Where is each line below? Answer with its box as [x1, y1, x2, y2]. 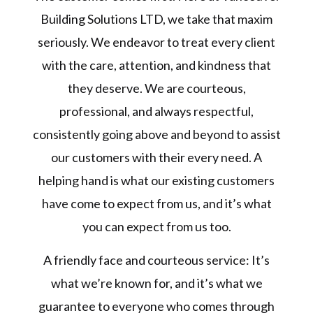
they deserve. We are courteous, [67, 80, 246, 96]
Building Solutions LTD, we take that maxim [41, 11, 272, 27]
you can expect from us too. [82, 219, 231, 235]
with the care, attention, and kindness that [42, 57, 271, 73]
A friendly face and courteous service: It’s [43, 252, 270, 268]
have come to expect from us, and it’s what [41, 196, 272, 212]
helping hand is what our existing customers [38, 173, 275, 189]
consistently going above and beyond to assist [32, 126, 281, 143]
